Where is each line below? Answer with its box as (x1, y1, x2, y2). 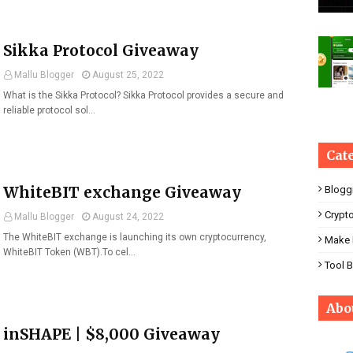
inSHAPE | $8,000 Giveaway (3, 325, 220, 344)
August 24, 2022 (92, 211, 164, 222)
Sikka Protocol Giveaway (3, 41, 199, 60)
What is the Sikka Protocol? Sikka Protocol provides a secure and (3, 90, 284, 101)
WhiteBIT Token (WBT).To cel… (3, 247, 136, 258)
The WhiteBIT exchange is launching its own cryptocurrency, (3, 232, 266, 243)
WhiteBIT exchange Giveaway (3, 183, 241, 202)
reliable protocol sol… (3, 105, 95, 116)
